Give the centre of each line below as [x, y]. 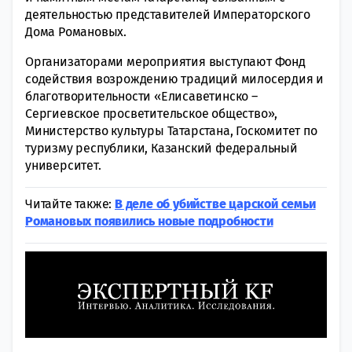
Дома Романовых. [76, 31]
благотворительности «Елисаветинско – [141, 96]
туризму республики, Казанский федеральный [161, 148]
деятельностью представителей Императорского [168, 14]
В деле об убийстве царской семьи [215, 203]
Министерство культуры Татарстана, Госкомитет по [171, 130]
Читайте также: [70, 203]
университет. [63, 165]
